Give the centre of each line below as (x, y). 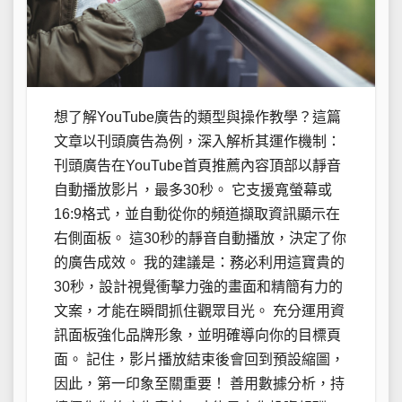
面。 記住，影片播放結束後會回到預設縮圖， (199, 360)
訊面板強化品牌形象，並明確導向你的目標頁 (197, 336)
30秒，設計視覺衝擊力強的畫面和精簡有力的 (198, 287)
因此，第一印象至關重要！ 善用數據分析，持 (199, 384)
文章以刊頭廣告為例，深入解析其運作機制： (197, 142)
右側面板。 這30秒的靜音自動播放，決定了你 (200, 239)
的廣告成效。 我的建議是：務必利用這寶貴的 (199, 263)
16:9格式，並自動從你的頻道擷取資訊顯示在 (197, 214)
